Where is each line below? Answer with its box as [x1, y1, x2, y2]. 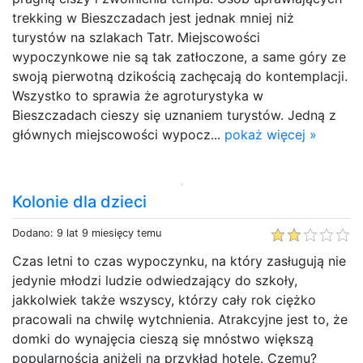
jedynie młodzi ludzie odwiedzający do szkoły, [12, 271, 297, 288]
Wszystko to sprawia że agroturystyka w [12, 87, 263, 104]
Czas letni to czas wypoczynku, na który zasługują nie [12, 252, 346, 269]
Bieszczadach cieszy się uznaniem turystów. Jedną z [12, 106, 336, 123]
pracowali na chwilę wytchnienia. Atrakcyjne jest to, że [12, 310, 348, 327]
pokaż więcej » [224, 126, 317, 143]
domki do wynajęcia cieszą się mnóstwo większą [12, 330, 314, 347]
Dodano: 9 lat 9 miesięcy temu [12, 226, 161, 239]
